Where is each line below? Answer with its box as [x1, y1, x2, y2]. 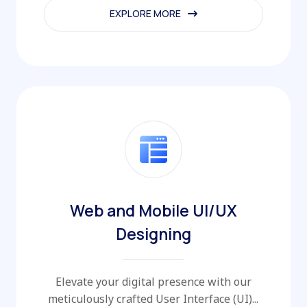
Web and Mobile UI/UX [69, 199, 237, 221]
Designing [115, 222, 191, 245]
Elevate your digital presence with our [55, 273, 251, 289]
